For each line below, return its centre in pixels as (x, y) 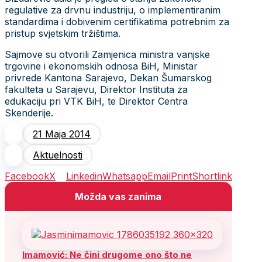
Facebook (27, 176)
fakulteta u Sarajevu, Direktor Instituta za (96, 89)
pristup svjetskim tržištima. (63, 33)
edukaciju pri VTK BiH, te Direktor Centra (96, 101)
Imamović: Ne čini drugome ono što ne (107, 254)
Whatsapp (125, 176)
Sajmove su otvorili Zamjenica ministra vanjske (107, 54)
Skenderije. (29, 113)
